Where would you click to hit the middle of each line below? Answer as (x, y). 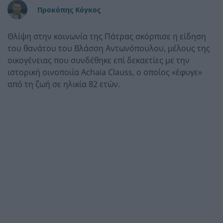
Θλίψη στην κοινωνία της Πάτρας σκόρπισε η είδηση (107, 36)
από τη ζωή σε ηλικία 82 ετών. (64, 84)
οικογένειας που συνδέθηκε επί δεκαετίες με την (99, 60)
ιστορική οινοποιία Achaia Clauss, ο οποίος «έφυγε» (105, 72)
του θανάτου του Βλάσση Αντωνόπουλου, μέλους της (109, 48)
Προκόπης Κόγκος (69, 9)
